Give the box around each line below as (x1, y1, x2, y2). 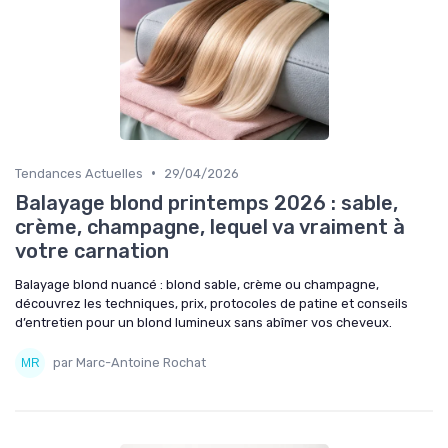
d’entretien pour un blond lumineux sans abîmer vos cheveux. (15, 314, 392, 330)
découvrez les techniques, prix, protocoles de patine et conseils (15, 295, 408, 311)
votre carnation (15, 238, 169, 263)
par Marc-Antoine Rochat (53, 355, 206, 371)
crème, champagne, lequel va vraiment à (15, 214, 405, 239)
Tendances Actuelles (15, 165, 143, 181)
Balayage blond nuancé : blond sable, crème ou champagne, (15, 276, 379, 292)
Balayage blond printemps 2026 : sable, (15, 190, 398, 215)
